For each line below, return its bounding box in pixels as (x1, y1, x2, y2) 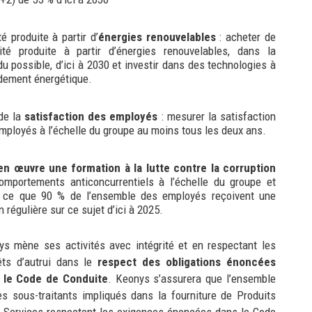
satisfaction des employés (24, 109, 158, 123)
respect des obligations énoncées (97, 254, 276, 269)
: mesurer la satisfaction (157, 109, 276, 123)
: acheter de (215, 29, 276, 44)
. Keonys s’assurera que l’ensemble (107, 271, 276, 286)
